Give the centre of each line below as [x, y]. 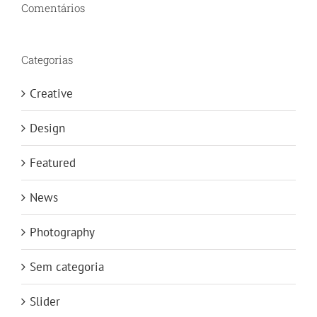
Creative [51, 93]
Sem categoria [67, 266]
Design [47, 128]
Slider [45, 301]
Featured [53, 162]
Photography [62, 232]
